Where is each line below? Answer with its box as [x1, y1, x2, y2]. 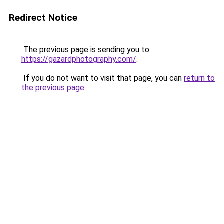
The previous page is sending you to [21, 45, 149, 54]
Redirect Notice [9, 12, 77, 23]
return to [184, 73, 215, 83]
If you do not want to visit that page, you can [21, 73, 184, 83]
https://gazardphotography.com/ [21, 54, 136, 64]
